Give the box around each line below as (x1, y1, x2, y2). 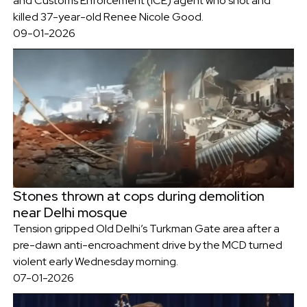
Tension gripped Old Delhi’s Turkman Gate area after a (12, 221, 280, 236)
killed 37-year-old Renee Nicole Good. (12, 9, 204, 24)
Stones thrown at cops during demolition (12, 187, 265, 206)
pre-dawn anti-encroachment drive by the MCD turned (12, 238, 282, 253)
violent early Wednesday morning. (12, 254, 178, 269)
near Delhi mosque (12, 204, 127, 222)
